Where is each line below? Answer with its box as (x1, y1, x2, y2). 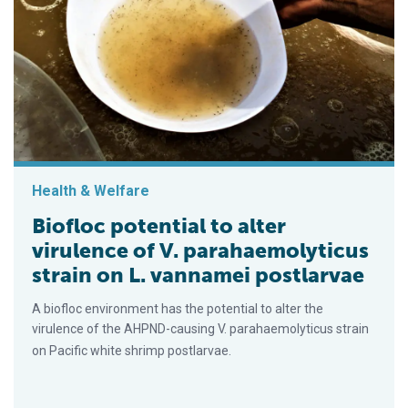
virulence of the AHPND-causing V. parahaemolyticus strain (32, 321, 369, 336)
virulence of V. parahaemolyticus (32, 237, 369, 263)
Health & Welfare (32, 181, 149, 199)
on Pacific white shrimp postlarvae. (32, 342, 231, 358)
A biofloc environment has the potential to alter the (32, 301, 323, 316)
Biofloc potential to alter (32, 212, 286, 239)
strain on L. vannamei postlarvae (32, 261, 364, 288)
